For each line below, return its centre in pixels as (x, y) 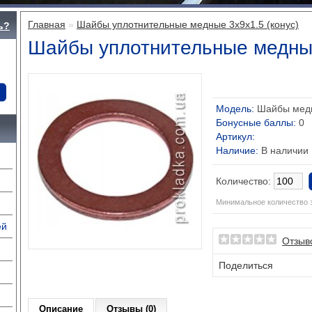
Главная (47, 24)
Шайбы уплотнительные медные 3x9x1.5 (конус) (188, 24)
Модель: (235, 109)
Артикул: (235, 136)
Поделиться (246, 265)
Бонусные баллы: (256, 123)
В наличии (283, 150)
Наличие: (237, 150)
